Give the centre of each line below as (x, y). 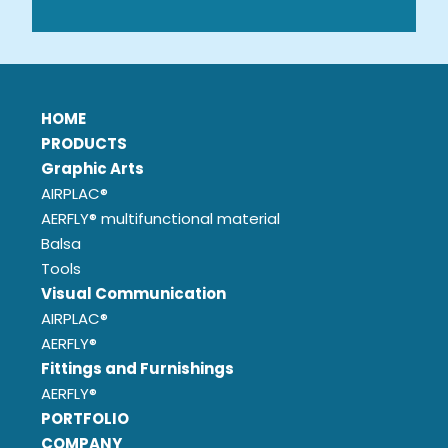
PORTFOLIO (85, 418)
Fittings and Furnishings (138, 368)
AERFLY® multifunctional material (161, 218)
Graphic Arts (93, 168)
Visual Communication (134, 293)
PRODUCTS (84, 143)
